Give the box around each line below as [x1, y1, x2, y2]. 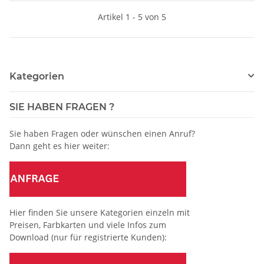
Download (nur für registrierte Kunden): [9, 231, 167, 243]
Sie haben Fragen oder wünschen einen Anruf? [9, 127, 195, 139]
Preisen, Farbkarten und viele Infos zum [9, 219, 166, 230]
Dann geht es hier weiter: [9, 140, 110, 151]
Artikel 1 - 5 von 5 [98, 11, 166, 22]
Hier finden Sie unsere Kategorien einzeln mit [9, 206, 192, 218]
